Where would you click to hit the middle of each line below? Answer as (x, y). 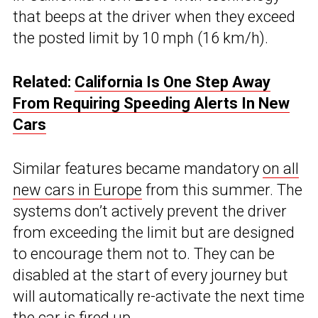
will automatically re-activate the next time (159, 297)
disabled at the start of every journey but (150, 275)
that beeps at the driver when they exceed (154, 17)
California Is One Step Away (172, 82)
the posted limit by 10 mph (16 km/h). (141, 38)
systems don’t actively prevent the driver (150, 212)
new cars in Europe (77, 190)
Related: (44, 82)
